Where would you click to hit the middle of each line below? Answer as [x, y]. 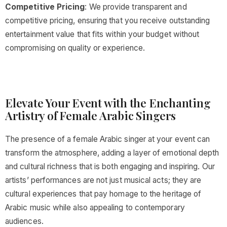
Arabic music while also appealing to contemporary [95, 207]
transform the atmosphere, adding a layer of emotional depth [112, 153]
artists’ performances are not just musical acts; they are [103, 180]
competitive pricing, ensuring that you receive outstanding [108, 21]
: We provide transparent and [136, 7]
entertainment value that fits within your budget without [102, 34]
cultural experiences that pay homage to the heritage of [103, 194]
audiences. [24, 221]
